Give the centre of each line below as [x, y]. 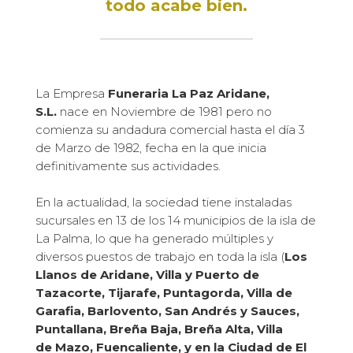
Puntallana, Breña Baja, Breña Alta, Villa [159, 329]
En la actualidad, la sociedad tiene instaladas [163, 202]
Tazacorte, [71, 293]
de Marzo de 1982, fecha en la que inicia [150, 148]
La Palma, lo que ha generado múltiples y [154, 238]
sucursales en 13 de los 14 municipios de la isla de [175, 220]
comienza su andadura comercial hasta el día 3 [170, 130]
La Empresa [71, 93]
